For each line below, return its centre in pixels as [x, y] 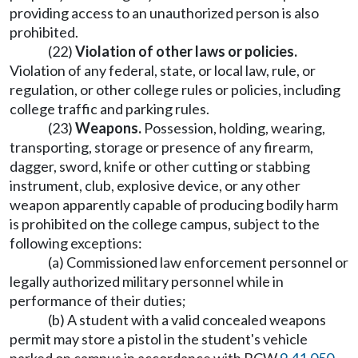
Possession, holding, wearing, [233, 128]
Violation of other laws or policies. [186, 51]
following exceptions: [76, 243]
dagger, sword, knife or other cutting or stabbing [160, 166]
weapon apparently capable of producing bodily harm [174, 205]
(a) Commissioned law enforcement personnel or [198, 262]
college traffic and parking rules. [109, 109]
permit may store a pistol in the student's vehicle [159, 339]
